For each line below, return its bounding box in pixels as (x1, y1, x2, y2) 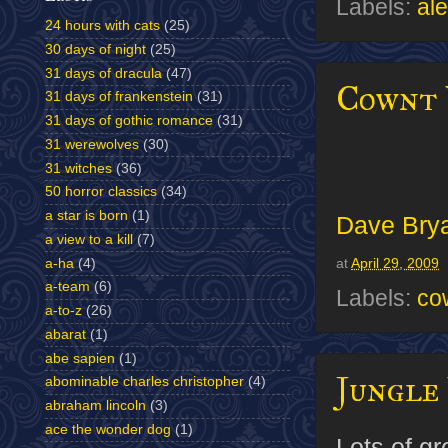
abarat (45, 326, 86, 342)
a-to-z (45, 303, 82, 319)
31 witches (45, 160, 112, 176)
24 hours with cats (45, 18, 160, 34)
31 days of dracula (45, 65, 162, 81)
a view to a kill (45, 231, 133, 247)
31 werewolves (45, 136, 139, 152)
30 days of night (45, 41, 146, 57)
